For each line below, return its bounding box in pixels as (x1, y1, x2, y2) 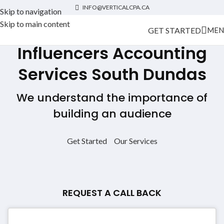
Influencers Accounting (17, 42, 207, 64)
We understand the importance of (16, 90, 207, 105)
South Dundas (91, 63, 206, 85)
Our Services (113, 136, 157, 145)
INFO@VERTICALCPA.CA (82, 3, 149, 11)
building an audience (52, 106, 171, 121)
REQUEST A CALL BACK (62, 186, 161, 199)
